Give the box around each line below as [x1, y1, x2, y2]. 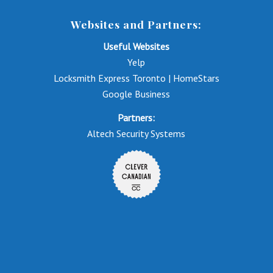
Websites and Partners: [71, 17, 202, 32]
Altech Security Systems [87, 127, 186, 140]
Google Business [102, 87, 171, 100]
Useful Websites [103, 40, 170, 52]
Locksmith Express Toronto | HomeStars [53, 71, 219, 84]
